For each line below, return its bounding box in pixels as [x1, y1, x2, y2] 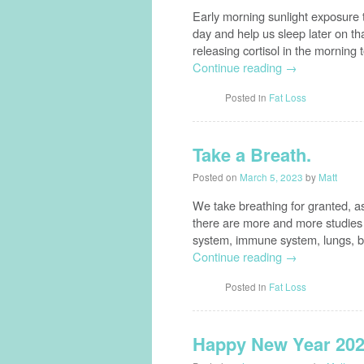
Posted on [193, 171, 240, 184]
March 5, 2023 [240, 171, 303, 184]
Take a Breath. [193, 141, 311, 167]
